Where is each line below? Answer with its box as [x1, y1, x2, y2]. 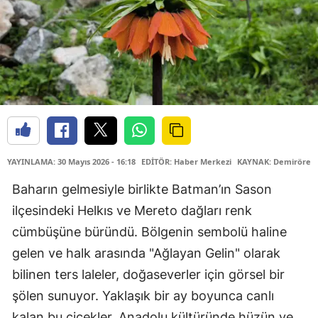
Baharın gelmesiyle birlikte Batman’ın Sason [12, 182, 272, 197]
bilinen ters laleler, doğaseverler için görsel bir [12, 267, 285, 283]
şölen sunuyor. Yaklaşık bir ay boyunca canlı [12, 288, 274, 304]
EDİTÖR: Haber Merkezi [141, 156, 231, 168]
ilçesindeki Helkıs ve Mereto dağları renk [12, 203, 252, 219]
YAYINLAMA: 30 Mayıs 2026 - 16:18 [7, 156, 136, 168]
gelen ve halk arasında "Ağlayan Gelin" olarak [12, 246, 280, 261]
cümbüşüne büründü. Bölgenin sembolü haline [12, 224, 287, 240]
